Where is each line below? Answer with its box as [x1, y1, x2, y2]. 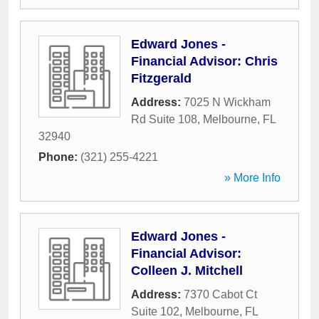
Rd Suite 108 [131, 113, 197, 125]
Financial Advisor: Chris [131, 54, 278, 68]
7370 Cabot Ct [184, 288, 257, 300]
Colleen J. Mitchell [131, 263, 243, 278]
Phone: [38, 151, 80, 163]
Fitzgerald [131, 71, 192, 85]
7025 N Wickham [184, 96, 271, 108]
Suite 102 [131, 305, 179, 318]
